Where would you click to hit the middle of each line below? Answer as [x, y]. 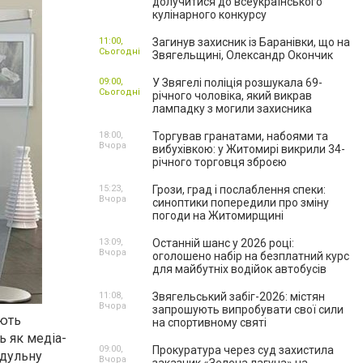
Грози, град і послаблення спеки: [239, 190]
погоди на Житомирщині [218, 216]
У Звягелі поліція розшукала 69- [237, 83]
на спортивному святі [209, 322]
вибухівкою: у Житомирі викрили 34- [249, 149]
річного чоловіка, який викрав [232, 96]
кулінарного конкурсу [209, 15]
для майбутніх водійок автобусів [239, 269]
